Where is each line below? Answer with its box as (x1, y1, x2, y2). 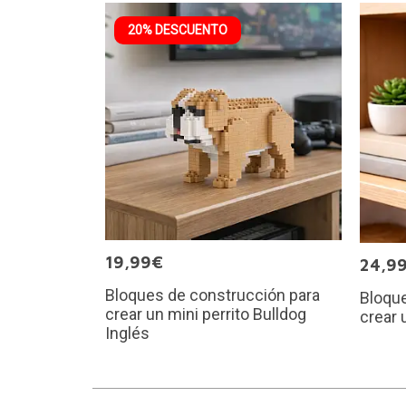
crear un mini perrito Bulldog (104, 304, 306, 324)
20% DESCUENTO (127, 23, 227, 38)
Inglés (104, 323, 150, 343)
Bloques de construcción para (104, 285, 320, 304)
